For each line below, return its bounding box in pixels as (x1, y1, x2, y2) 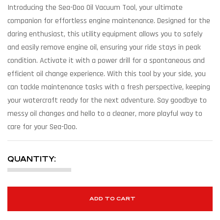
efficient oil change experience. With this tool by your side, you (7, 68, 206, 79)
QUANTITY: (7, 154, 56, 163)
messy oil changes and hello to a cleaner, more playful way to (7, 108, 202, 119)
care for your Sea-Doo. (7, 121, 77, 132)
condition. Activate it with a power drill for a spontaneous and (7, 55, 205, 66)
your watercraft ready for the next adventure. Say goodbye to (7, 95, 207, 106)
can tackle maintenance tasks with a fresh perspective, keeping (7, 82, 210, 92)
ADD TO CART (89, 195, 136, 202)
